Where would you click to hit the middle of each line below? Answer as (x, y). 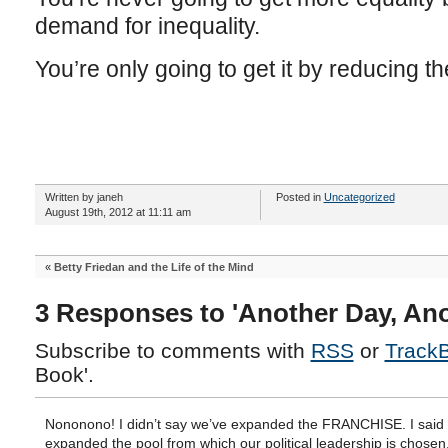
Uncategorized (359, 197)
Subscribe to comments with (172, 350)
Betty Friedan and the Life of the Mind (153, 267)
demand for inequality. (147, 26)
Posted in (299, 197)
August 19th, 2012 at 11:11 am (117, 212)
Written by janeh (83, 197)
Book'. (64, 374)
